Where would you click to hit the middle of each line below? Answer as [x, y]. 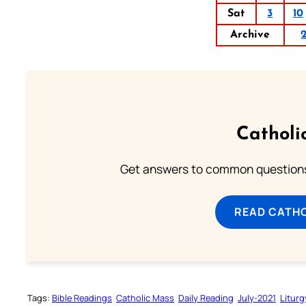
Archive [250, 35]
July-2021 [257, 298]
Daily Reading [206, 298]
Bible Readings [82, 298]
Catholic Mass [145, 298]
